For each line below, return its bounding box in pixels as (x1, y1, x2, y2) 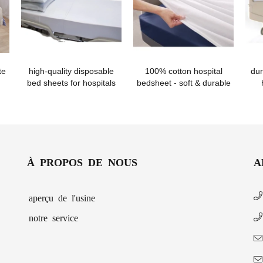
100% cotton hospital (144, 66, 222, 76)
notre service (28, 213, 78, 222)
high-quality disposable (29, 66, 114, 76)
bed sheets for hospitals (27, 78, 116, 87)
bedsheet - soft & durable (136, 78, 231, 87)
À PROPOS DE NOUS (26, 156, 137, 167)
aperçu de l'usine (28, 193, 95, 202)
